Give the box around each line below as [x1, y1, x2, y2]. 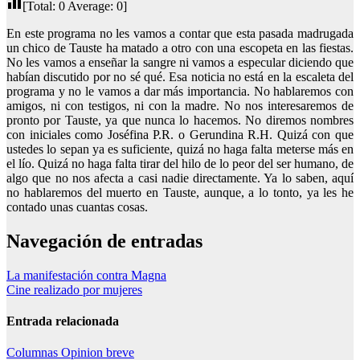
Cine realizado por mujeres [6, 282, 142, 297]
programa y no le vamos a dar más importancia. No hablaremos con [6, 84, 354, 98]
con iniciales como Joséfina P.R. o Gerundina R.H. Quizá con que [6, 127, 354, 141]
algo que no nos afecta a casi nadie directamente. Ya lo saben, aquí [6, 170, 354, 185]
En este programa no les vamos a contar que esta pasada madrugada [6, 26, 354, 40]
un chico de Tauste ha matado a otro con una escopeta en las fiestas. [6, 40, 354, 55]
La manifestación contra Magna [6, 268, 166, 282]
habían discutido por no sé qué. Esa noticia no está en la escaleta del [6, 69, 354, 84]
